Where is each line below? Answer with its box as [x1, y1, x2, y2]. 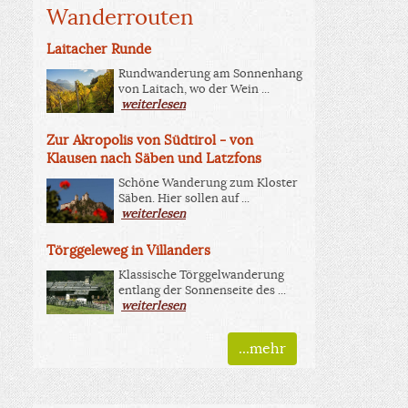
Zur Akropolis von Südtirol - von [46, 131, 253, 149]
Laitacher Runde [46, 39, 151, 57]
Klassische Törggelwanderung [118, 266, 284, 282]
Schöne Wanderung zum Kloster [118, 175, 298, 191]
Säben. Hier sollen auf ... [118, 190, 250, 207]
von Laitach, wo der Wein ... [118, 80, 270, 97]
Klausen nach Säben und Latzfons [46, 149, 261, 168]
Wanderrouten [46, 3, 194, 31]
